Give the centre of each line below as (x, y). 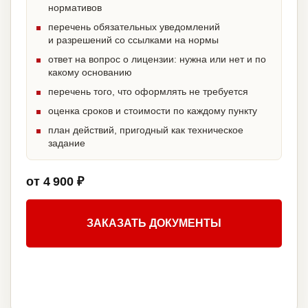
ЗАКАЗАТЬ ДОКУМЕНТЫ (154, 223)
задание (67, 143)
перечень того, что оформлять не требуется (148, 92)
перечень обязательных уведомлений (134, 27)
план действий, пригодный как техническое (146, 130)
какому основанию (90, 73)
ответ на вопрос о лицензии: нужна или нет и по (157, 59)
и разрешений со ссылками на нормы (133, 40)
